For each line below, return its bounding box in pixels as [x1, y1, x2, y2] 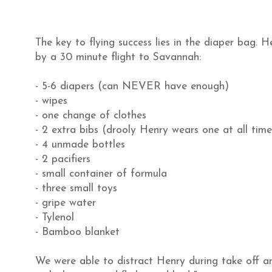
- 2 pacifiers [35, 154, 90, 165]
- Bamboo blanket [35, 226, 120, 237]
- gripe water [35, 197, 96, 208]
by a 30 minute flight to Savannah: [35, 52, 201, 63]
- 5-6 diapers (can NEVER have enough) [35, 81, 229, 92]
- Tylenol [35, 212, 74, 223]
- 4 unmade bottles [35, 139, 125, 150]
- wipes [35, 95, 67, 106]
